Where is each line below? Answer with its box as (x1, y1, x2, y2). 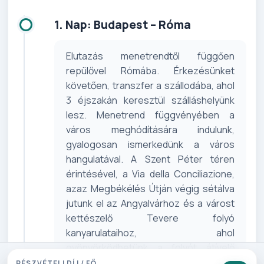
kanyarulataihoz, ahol (66, 226, 235, 239)
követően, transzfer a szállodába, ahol (66, 78, 235, 92)
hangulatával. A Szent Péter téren (66, 152, 235, 166)
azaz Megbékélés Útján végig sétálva (66, 181, 235, 195)
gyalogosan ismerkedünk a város (66, 137, 235, 151)
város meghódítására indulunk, (66, 123, 235, 136)
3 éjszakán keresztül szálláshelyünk (66, 93, 235, 107)
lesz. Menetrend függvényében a (66, 108, 235, 121)
